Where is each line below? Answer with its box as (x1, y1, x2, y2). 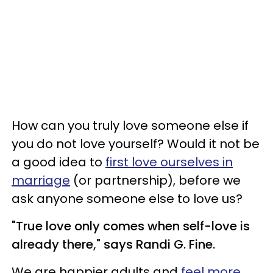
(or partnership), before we (70, 171, 241, 189)
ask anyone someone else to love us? (12, 190, 243, 207)
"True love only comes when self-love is (12, 217, 250, 235)
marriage (12, 171, 70, 189)
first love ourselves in (105, 153, 233, 171)
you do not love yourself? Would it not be (12, 135, 260, 152)
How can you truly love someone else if (12, 116, 249, 134)
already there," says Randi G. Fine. (12, 235, 215, 253)
